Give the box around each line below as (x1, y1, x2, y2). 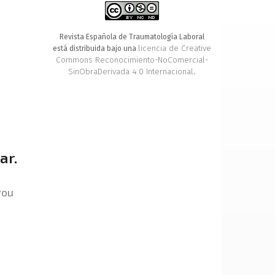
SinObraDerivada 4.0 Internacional (68, 66, 194, 77)
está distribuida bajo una (52, 44, 138, 53)
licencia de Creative (137, 43, 211, 54)
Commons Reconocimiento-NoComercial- (55, 55, 208, 66)
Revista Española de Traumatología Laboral (59, 33, 204, 42)
